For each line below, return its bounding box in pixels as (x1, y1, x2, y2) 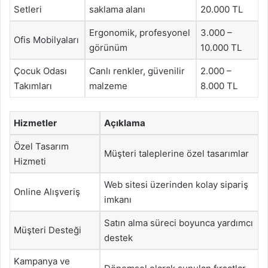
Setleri (14, 4, 42, 15)
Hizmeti (14, 155, 46, 167)
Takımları (14, 80, 52, 92)
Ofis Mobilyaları (14, 34, 79, 45)
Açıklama (104, 117, 145, 129)
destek (104, 232, 133, 243)
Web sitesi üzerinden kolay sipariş (104, 178, 248, 190)
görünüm (89, 42, 127, 53)
